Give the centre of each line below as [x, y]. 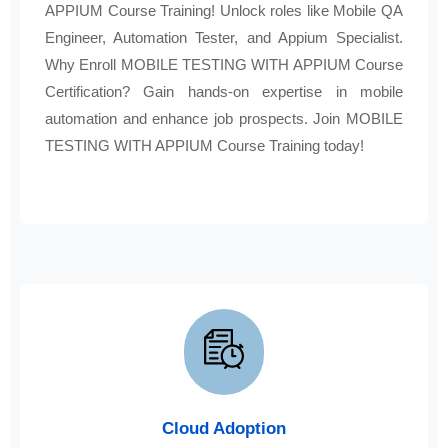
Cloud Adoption [224, 429]
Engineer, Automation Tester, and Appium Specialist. [224, 38]
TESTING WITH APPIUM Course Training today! [204, 146]
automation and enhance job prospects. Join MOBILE [224, 119]
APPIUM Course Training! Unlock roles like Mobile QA [224, 11]
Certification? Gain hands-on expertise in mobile [224, 92]
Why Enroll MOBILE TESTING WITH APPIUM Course [224, 65]
